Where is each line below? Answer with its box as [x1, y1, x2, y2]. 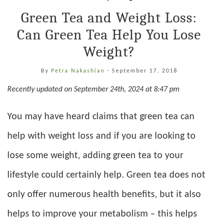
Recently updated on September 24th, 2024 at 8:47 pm [7, 85, 180, 93]
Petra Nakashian [51, 68, 107, 74]
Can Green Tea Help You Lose [17, 26, 201, 43]
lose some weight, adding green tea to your [7, 150, 183, 161]
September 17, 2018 [111, 68, 178, 74]
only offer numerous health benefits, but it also [7, 189, 201, 200]
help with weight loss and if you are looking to [7, 131, 196, 141]
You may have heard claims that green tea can [7, 111, 195, 122]
